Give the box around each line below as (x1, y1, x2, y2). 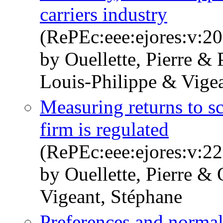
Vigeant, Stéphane (40, 186, 182, 208)
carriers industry (40, 3, 167, 25)
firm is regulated (40, 118, 169, 140)
